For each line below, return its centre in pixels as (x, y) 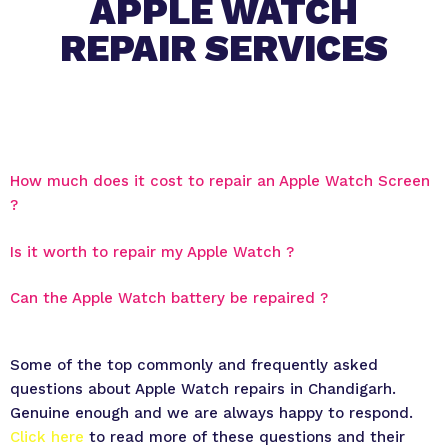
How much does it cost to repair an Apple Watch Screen (220, 181)
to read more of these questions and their (244, 436)
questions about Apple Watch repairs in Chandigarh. (203, 388)
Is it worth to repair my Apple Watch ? (152, 251)
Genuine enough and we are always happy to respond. (211, 412)
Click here (47, 436)
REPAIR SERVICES (223, 48)
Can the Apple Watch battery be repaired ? (169, 298)
